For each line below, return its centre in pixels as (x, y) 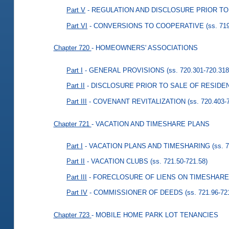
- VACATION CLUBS (118, 162)
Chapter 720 (72, 48)
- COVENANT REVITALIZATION (138, 101)
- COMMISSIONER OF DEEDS (136, 193)
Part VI (77, 26)
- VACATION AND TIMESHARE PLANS (150, 124)
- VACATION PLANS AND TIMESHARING (148, 146)
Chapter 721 (72, 124)
